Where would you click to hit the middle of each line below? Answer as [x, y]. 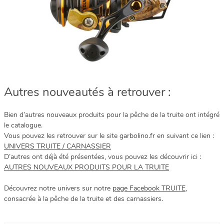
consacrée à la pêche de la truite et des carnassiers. [83, 198]
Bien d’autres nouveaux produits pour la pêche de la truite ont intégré [112, 114]
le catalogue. [23, 125]
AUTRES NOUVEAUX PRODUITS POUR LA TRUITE [86, 167]
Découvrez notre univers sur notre [58, 188]
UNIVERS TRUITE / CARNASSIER [57, 146]
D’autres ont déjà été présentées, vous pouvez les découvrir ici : [102, 156]
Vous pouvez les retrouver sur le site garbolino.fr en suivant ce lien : [109, 135]
